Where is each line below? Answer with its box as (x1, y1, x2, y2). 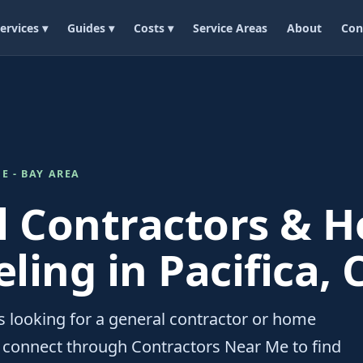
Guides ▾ (67, 19, 115, 36)
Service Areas (193, 19, 268, 36)
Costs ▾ (134, 19, 174, 36)
